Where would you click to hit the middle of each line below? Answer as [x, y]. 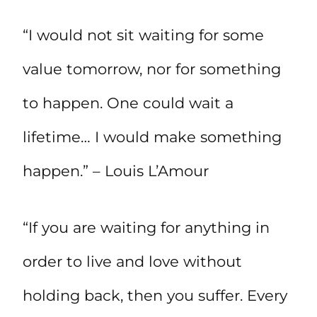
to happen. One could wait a [128, 103]
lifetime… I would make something [152, 137]
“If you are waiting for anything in [146, 227]
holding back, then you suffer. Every [155, 295]
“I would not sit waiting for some [143, 35]
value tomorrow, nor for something [152, 69]
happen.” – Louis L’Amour [116, 171]
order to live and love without [132, 261]
